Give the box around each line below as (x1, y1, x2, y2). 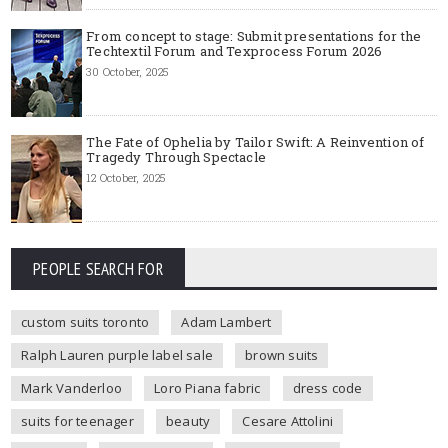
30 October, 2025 (86, 63, 169, 79)
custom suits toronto (21, 312, 150, 331)
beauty (165, 411, 211, 430)
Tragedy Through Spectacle (86, 147, 267, 166)
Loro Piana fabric (154, 378, 261, 397)
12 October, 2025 (86, 169, 166, 185)
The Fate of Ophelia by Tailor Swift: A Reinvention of (86, 132, 425, 151)
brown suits (245, 345, 319, 364)
